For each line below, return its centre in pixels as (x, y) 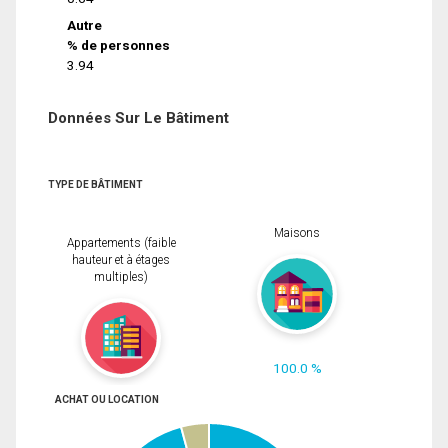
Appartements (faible (121, 243)
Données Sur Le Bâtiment (138, 117)
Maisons (297, 233)
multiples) (121, 277)
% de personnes (119, 44)
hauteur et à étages (121, 260)
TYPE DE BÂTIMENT (95, 184)
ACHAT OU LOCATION (106, 399)
